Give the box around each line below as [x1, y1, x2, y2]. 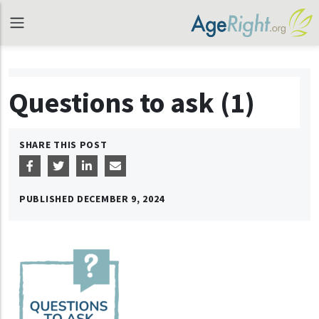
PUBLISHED [19, 192, 77, 205]
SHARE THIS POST [19, 138, 108, 151]
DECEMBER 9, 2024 [77, 192, 165, 205]
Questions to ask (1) [9, 85, 255, 120]
